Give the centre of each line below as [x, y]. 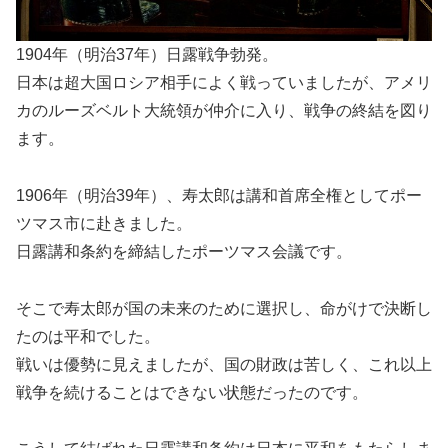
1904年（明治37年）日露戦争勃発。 [147, 55]
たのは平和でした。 [88, 336]
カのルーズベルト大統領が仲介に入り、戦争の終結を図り [224, 111]
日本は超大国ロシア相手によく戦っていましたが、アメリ [224, 83]
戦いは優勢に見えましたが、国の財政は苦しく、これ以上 [224, 364]
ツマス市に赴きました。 [104, 223]
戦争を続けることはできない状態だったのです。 [192, 392]
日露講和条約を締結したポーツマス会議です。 [184, 251]
